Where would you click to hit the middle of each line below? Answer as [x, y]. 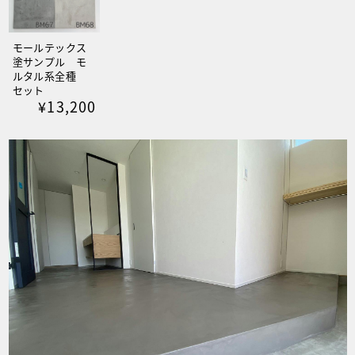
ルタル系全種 [44, 75]
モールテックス [50, 47]
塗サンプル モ [50, 61]
